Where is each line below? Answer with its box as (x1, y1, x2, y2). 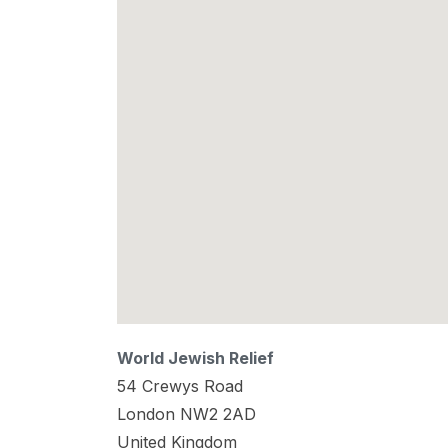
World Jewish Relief (117, 347, 274, 368)
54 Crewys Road (117, 375, 243, 396)
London (117, 403, 180, 424)
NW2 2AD (180, 403, 256, 424)
